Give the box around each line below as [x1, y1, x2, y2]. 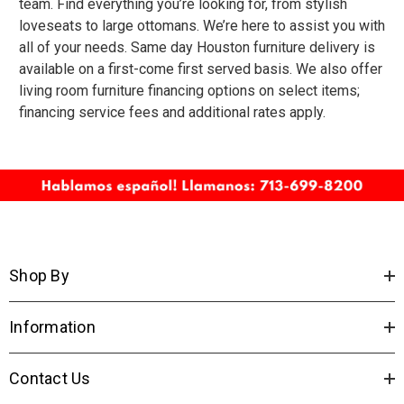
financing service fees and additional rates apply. [18, 104, 326, 122]
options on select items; [203, 82, 360, 100]
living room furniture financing [18, 82, 204, 100]
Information [9, 317, 96, 337]
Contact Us [9, 369, 91, 389]
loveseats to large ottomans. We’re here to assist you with [18, 17, 385, 35]
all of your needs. [18, 39, 131, 57]
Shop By [9, 266, 69, 286]
